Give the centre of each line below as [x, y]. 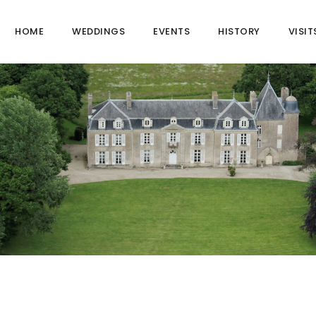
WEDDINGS [98, 31]
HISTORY [239, 31]
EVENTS [171, 31]
